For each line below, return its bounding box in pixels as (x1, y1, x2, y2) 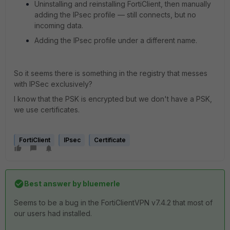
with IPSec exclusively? (14, 80, 92, 88)
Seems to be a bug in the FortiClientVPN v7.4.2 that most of (14, 198, 213, 207)
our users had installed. (14, 209, 92, 218)
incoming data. (34, 21, 83, 30)
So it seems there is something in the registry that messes (14, 69, 207, 78)
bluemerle (81, 179, 120, 188)
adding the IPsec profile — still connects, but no (34, 10, 196, 19)
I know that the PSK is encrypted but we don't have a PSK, (14, 94, 212, 103)
